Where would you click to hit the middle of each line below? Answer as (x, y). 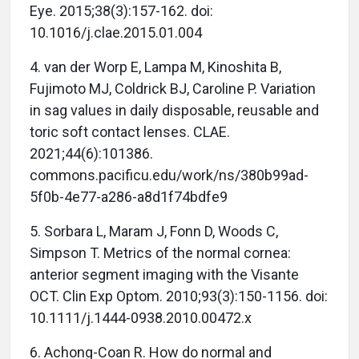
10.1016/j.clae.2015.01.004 (116, 33)
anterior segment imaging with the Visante (164, 275)
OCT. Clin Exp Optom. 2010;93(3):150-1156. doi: (179, 296)
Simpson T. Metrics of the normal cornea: (160, 253)
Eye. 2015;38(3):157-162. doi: (121, 11)
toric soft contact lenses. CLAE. (130, 132)
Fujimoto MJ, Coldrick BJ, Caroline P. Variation (173, 89)
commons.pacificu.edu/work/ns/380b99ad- (169, 175)
